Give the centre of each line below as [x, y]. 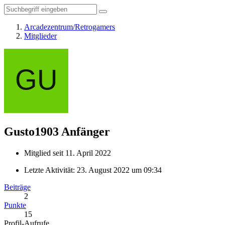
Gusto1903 [31, 131]
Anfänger [86, 131]
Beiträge [17, 187]
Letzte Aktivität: [50, 170]
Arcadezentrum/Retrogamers [70, 27]
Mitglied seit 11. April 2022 [68, 153]
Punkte [15, 205]
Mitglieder [40, 36]
